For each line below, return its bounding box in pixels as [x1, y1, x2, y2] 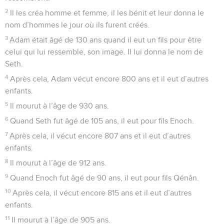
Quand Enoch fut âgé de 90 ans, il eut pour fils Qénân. [10, 173, 199, 182]
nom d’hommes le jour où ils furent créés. [5, 20, 149, 29]
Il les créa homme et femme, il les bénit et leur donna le [10, 8, 204, 17]
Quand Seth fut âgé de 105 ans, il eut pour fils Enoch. [10, 116, 194, 125]
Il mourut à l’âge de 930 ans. [10, 101, 109, 110]
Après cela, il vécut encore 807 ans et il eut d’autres [9, 131, 191, 140]
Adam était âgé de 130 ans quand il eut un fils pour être [9, 35, 202, 44]
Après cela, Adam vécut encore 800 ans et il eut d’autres [10, 74, 209, 83]
